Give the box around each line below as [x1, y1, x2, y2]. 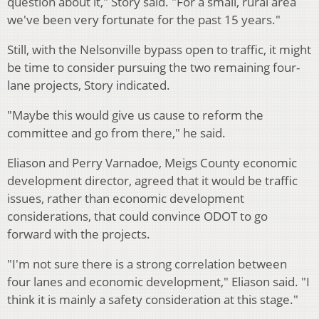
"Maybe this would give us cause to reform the [7, 107, 263, 124]
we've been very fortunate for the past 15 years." [7, 11, 281, 28]
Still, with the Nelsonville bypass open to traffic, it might [7, 41, 311, 58]
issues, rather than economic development [7, 190, 244, 207]
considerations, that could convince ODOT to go [7, 208, 268, 225]
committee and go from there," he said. [7, 125, 226, 142]
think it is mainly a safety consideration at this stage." [7, 291, 298, 308]
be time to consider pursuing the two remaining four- [7, 59, 300, 76]
